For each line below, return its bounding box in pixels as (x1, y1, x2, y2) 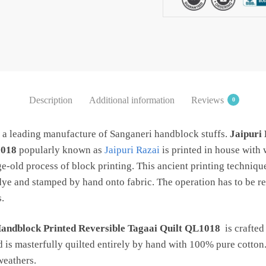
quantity (162, 12, 193, 23)
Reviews (191, 94, 224, 105)
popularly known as (16, 144, 104, 156)
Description (29, 94, 72, 105)
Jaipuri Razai (104, 144, 160, 156)
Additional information (89, 94, 175, 105)
